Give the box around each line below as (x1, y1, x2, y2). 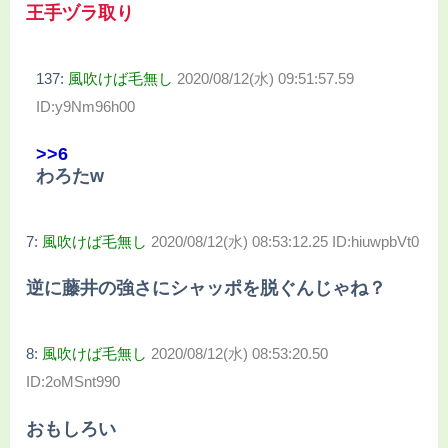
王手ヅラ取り (26, 3, 134, 24)
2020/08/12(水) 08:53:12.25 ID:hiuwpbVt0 (151, 232, 419, 250)
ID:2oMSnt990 (26, 373, 120, 391)
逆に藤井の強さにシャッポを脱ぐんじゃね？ (26, 278, 386, 299)
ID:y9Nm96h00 (36, 98, 135, 116)
